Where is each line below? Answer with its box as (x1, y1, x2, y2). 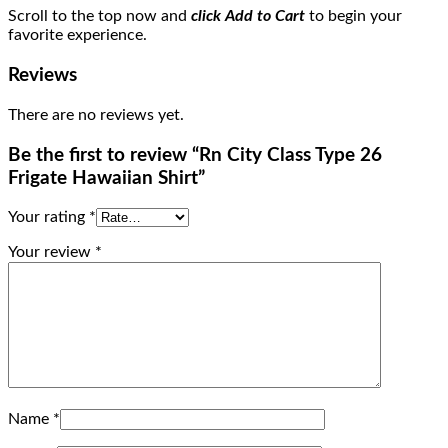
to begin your (309, 8, 402, 25)
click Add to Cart (191, 8, 309, 25)
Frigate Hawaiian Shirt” (8, 168, 205, 188)
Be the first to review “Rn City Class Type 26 (8, 145, 382, 165)
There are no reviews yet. (8, 106, 184, 123)
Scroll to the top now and (8, 8, 191, 25)
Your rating (8, 209, 89, 226)
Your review (8, 244, 95, 261)
